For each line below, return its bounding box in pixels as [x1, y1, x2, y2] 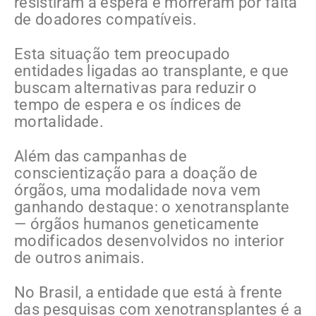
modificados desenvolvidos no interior [14, 232, 284, 250]
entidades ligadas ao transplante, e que [14, 62, 289, 80]
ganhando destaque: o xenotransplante [14, 198, 290, 217]
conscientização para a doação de [14, 164, 257, 183]
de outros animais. [14, 249, 145, 267]
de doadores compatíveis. [14, 11, 197, 29]
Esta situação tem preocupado [14, 45, 231, 63]
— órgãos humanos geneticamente [14, 215, 260, 233]
